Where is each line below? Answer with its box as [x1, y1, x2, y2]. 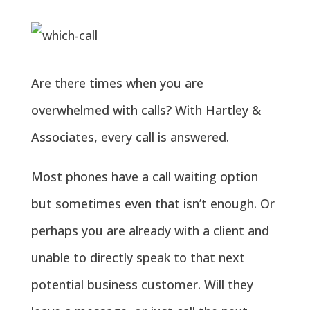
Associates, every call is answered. [30, 129, 229, 145]
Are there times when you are [30, 75, 203, 91]
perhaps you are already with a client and [30, 222, 269, 239]
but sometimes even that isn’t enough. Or [30, 195, 275, 212]
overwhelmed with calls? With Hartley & [30, 102, 261, 118]
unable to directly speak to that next [30, 249, 245, 266]
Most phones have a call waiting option [30, 168, 258, 185]
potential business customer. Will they [30, 276, 253, 293]
